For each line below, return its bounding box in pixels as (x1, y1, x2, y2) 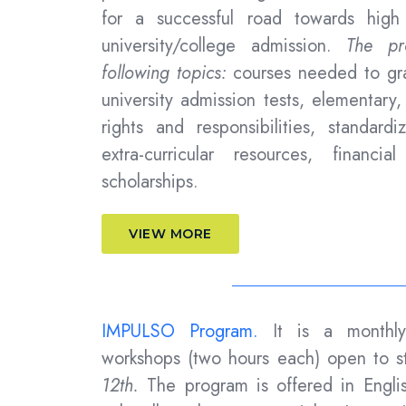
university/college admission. (101, 33, 332, 60)
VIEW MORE (129, 226, 212, 243)
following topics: (101, 60, 227, 87)
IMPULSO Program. (101, 318, 258, 345)
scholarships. (101, 169, 198, 196)
